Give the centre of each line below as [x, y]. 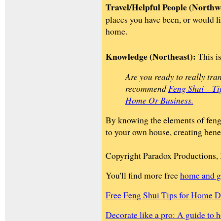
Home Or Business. [159, 100]
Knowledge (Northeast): [151, 56]
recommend [147, 88]
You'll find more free [143, 175]
